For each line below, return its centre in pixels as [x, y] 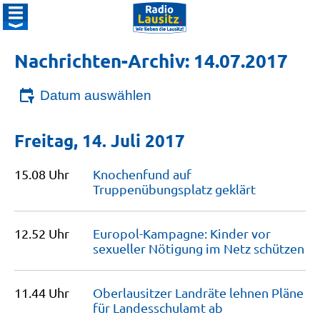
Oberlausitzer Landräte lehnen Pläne [198, 292]
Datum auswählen [96, 95]
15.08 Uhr [42, 174]
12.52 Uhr [42, 233]
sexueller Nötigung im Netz [173, 248]
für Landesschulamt [151, 307]
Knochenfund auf [142, 174]
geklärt [235, 189]
